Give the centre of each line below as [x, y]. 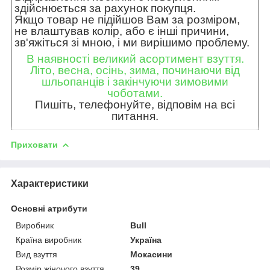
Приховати [34, 145]
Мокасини [152, 255]
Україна [146, 240]
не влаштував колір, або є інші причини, [122, 31]
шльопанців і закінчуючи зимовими [135, 82]
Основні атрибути [49, 209]
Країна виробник [49, 240]
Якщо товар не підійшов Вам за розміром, [127, 20]
